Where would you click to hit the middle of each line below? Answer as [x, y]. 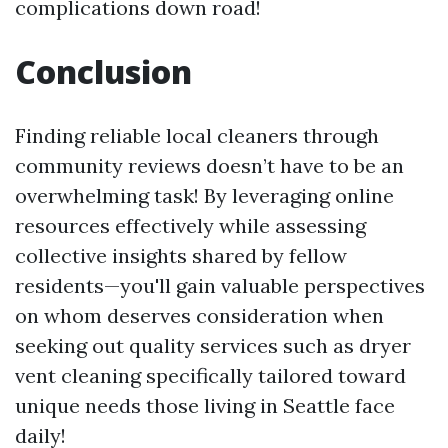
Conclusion [103, 72]
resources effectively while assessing [190, 226]
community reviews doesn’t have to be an [209, 166]
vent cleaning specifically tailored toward [210, 376]
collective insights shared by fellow [181, 256]
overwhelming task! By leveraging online [204, 196]
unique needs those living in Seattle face [205, 406]
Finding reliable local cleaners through [197, 136]
